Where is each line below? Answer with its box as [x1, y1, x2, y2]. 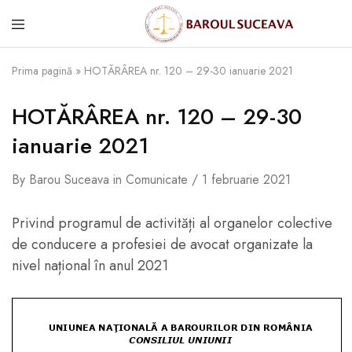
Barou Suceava [29, 170, 109, 189]
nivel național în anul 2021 [12, 255, 168, 276]
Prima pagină [12, 63, 72, 79]
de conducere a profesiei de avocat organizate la [12, 234, 313, 255]
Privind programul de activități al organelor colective [12, 213, 332, 233]
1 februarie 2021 [202, 170, 291, 189]
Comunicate [126, 170, 188, 189]
